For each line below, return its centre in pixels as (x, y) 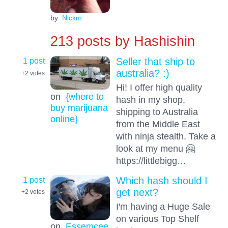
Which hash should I (162, 180)
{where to (84, 97)
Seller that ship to (155, 62)
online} (64, 119)
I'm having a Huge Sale (163, 206)
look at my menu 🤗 (155, 149)
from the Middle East (158, 124)
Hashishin (162, 41)
